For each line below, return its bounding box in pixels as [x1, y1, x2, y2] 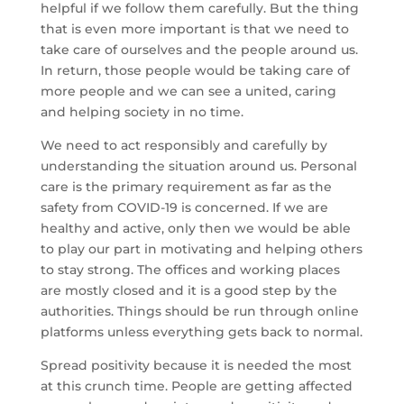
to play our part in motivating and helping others [40, 241, 363, 257]
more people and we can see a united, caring [40, 83, 336, 99]
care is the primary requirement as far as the [40, 179, 332, 195]
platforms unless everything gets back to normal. [40, 324, 363, 340]
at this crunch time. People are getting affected [40, 378, 353, 394]
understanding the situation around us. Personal [40, 158, 357, 174]
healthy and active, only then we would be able [40, 220, 351, 236]
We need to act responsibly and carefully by [40, 137, 327, 153]
